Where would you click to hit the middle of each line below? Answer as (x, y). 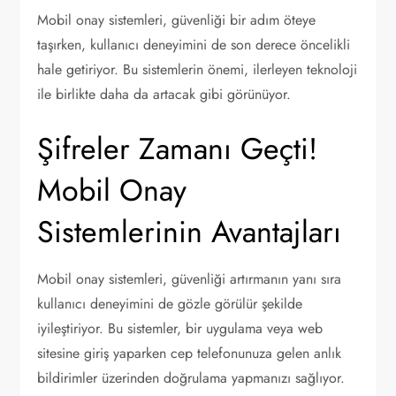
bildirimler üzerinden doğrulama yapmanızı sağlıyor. (191, 378)
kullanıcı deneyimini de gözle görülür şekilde (170, 304)
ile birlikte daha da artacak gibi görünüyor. (164, 94)
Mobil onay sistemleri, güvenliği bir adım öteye (177, 20)
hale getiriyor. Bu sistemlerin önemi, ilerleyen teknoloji (198, 69)
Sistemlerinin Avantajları (190, 232)
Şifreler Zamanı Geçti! (178, 149)
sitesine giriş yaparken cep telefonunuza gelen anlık (190, 353)
